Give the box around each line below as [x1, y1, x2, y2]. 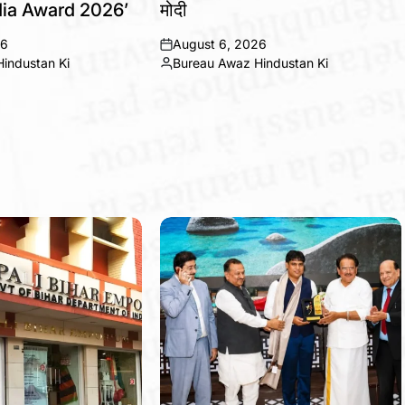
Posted [159, 63, 202, 79]
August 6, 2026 [173, 36, 268, 52]
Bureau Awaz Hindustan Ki [173, 55, 329, 71]
